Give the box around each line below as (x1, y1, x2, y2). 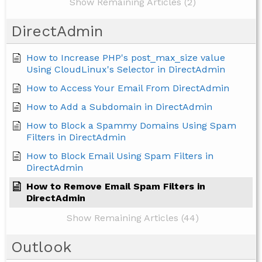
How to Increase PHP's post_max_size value (26, 52, 225, 64)
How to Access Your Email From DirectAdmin (26, 82, 229, 94)
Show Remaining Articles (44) (66, 212, 199, 224)
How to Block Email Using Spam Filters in (26, 150, 213, 162)
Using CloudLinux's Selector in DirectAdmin (26, 64, 225, 75)
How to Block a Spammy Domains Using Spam (26, 120, 236, 132)
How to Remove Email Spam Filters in (26, 181, 205, 192)
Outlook (11, 238, 71, 256)
